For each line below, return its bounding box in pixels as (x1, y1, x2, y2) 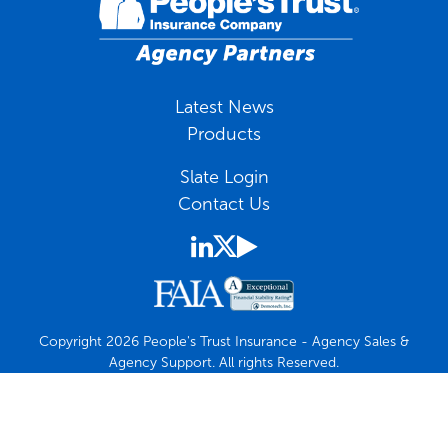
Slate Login (179, 165, 269, 188)
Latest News (174, 95, 274, 118)
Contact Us (178, 192, 270, 215)
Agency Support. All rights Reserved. (109, 354, 339, 372)
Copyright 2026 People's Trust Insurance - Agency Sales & (39, 333, 409, 351)
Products (187, 122, 261, 145)
